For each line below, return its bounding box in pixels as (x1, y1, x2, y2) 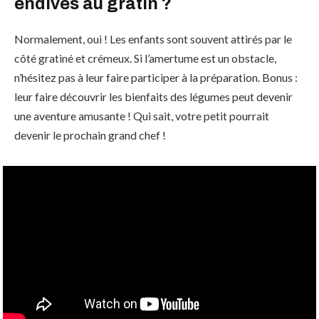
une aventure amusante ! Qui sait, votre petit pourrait (14, 108, 269, 122)
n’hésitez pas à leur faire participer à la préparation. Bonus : (14, 70, 298, 84)
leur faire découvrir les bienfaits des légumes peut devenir (14, 89, 293, 103)
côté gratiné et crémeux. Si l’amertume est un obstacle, (14, 51, 276, 65)
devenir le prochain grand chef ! (14, 127, 166, 142)
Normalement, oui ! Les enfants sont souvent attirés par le (14, 31, 292, 46)
